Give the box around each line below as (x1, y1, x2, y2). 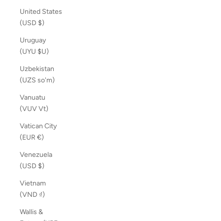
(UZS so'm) (37, 76, 55, 85)
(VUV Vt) (38, 105, 48, 113)
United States (20, 7, 62, 16)
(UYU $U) (37, 47, 49, 56)
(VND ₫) (39, 190, 45, 199)
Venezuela (20, 150, 52, 159)
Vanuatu (20, 93, 45, 102)
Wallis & (20, 208, 43, 217)
